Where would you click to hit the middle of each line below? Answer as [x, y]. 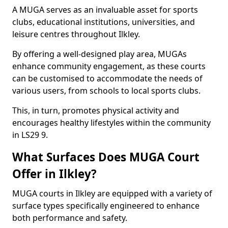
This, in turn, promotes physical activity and [96, 110]
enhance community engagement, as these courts [109, 66]
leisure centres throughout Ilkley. [76, 34]
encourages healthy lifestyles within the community [111, 123]
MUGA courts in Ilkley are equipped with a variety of [112, 193]
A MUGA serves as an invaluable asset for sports [105, 10]
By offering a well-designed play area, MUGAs [99, 54]
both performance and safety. [70, 218]
